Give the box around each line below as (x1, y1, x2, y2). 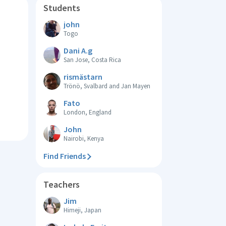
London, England (64, 107, 111, 117)
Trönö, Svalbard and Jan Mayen (64, 81, 150, 90)
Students (43, 2, 80, 14)
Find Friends (43, 151, 86, 161)
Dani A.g (64, 45, 92, 55)
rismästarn (64, 71, 102, 82)
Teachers (43, 179, 80, 190)
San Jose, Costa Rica (64, 55, 121, 64)
